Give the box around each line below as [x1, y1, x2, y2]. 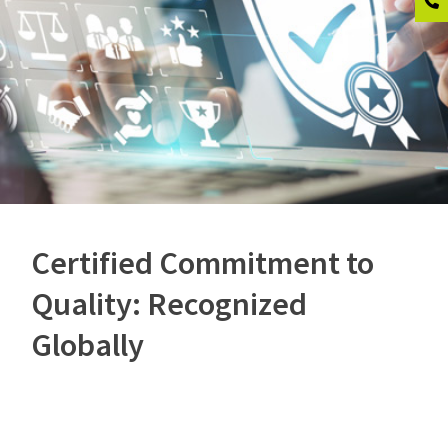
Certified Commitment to [31, 242, 374, 283]
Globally [31, 324, 144, 365]
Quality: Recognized [31, 283, 307, 324]
